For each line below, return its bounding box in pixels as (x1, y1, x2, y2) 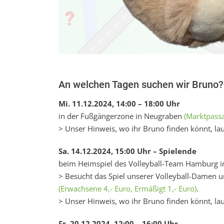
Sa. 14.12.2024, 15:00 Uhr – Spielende (58, 146, 198, 156)
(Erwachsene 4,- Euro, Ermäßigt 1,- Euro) (58, 183, 196, 193)
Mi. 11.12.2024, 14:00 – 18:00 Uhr (58, 98, 180, 108)
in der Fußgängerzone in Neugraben (58, 111, 184, 121)
